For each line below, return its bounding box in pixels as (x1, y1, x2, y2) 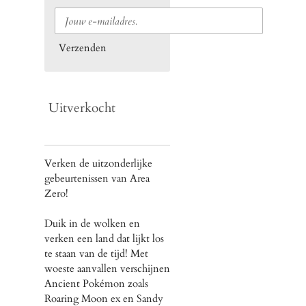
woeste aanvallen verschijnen (44, 261, 170, 275)
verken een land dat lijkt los (44, 231, 164, 245)
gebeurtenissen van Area (44, 171, 150, 185)
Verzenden (59, 41, 107, 55)
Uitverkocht (48, 99, 115, 117)
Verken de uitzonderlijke (44, 156, 152, 170)
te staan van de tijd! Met (44, 246, 148, 260)
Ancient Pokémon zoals (44, 276, 148, 290)
